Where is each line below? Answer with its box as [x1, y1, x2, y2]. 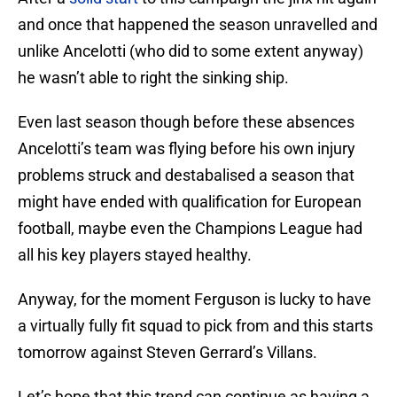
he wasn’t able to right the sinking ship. [18, 68, 289, 88]
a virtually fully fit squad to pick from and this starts [18, 316, 373, 336]
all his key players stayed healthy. [18, 245, 252, 265]
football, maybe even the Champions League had [18, 219, 362, 238]
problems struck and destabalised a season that [18, 166, 354, 185]
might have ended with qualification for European [18, 192, 362, 212]
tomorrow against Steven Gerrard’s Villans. [18, 343, 317, 362]
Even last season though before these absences [18, 113, 354, 132]
